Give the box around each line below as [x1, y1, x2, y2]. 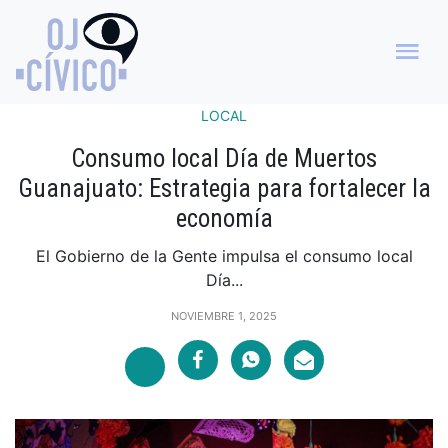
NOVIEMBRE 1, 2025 [171, 308, 277, 323]
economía [175, 203, 273, 233]
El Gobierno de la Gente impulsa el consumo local [35, 245, 413, 266]
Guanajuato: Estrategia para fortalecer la [17, 173, 431, 203]
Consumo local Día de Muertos [71, 143, 377, 173]
